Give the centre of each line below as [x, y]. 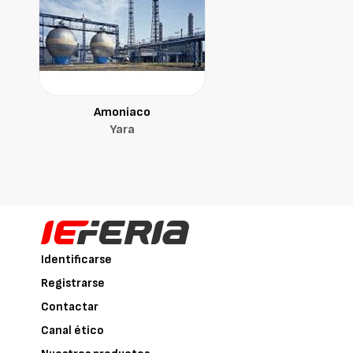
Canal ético [73, 330]
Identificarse [77, 259]
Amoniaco [122, 112]
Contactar [70, 307]
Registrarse [73, 283]
